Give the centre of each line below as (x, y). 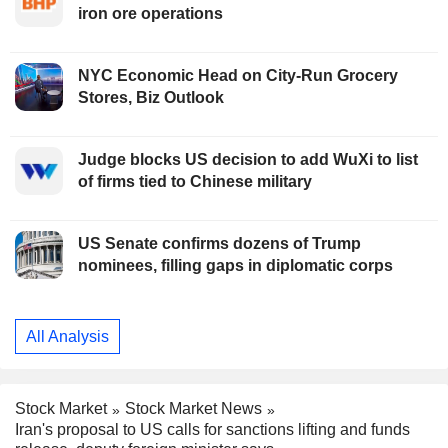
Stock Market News (193, 409)
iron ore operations (150, 14)
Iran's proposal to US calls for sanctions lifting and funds (212, 430)
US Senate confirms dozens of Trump (219, 244)
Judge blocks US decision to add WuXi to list (248, 160)
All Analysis (67, 336)
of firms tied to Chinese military (195, 182)
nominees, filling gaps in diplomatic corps (235, 266)
